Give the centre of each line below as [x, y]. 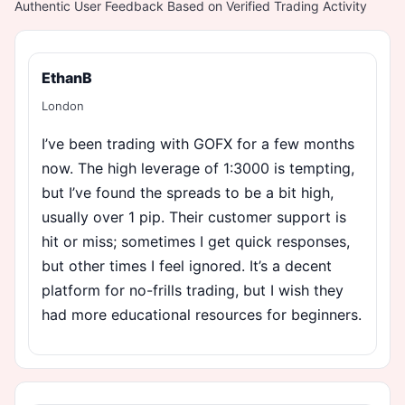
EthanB [67, 77]
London [63, 105]
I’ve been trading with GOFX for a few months [198, 143]
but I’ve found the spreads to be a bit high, [188, 192]
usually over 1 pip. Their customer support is [194, 217]
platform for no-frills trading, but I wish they [193, 290]
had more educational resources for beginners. [202, 314]
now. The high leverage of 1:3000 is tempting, [198, 168]
